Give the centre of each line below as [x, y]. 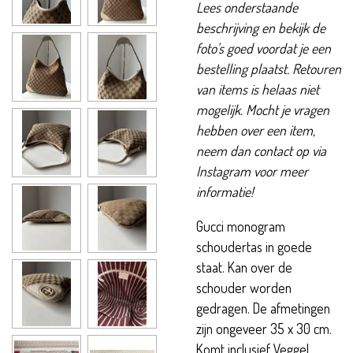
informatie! [225, 192]
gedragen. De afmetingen [263, 308]
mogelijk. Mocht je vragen [263, 110]
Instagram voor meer [252, 171]
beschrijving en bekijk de [261, 28]
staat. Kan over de [244, 267]
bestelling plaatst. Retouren [269, 69]
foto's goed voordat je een [264, 48]
